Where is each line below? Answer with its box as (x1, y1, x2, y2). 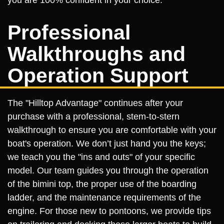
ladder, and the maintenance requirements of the (7, 192, 201, 202)
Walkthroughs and (7, 42, 185, 65)
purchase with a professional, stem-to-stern (7, 111, 179, 121)
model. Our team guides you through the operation (7, 165, 208, 175)
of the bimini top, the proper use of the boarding (7, 179, 196, 189)
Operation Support (7, 64, 188, 87)
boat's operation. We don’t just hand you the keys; (7, 138, 206, 148)
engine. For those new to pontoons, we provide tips (7, 206, 211, 216)
